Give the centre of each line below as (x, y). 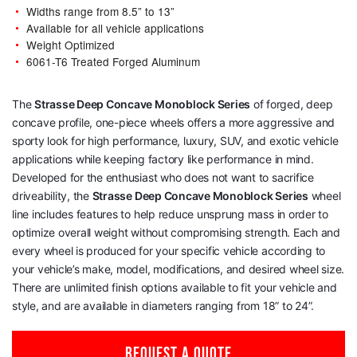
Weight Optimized (70, 44)
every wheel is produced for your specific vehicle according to (169, 250)
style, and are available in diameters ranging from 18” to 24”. (163, 305)
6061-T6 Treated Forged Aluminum (113, 61)
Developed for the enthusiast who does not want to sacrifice (163, 177)
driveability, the (52, 195)
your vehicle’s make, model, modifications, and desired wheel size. (178, 269)
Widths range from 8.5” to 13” (100, 11)
